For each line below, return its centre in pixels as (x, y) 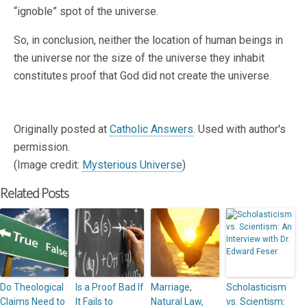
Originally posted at (62, 129)
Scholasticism (256, 287)
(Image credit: (48, 164)
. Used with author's (240, 129)
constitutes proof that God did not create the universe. (143, 75)
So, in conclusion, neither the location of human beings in (148, 40)
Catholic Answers (151, 129)
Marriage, (171, 287)
